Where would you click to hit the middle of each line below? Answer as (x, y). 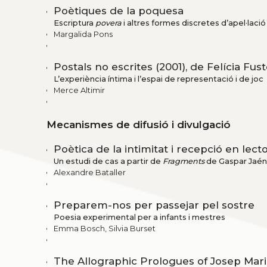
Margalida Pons (83, 35)
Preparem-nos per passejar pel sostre (154, 205)
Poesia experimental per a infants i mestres (139, 218)
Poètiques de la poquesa (119, 11)
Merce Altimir (79, 91)
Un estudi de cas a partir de (108, 162)
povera (108, 23)
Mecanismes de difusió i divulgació (139, 125)
